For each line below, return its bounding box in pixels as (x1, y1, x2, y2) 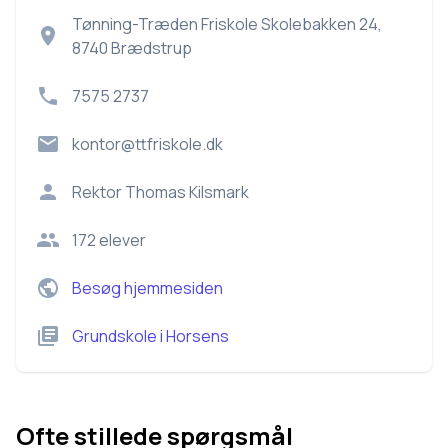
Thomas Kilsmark (125, 181, 249, 203)
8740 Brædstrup (72, 37, 192, 59)
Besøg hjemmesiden (72, 277, 223, 299)
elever (96, 229, 146, 251)
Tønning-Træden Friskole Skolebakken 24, (72, 13, 382, 35)
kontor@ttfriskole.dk (72, 133, 223, 155)
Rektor (72, 181, 125, 203)
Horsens (166, 325, 229, 347)
